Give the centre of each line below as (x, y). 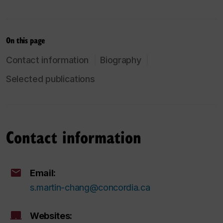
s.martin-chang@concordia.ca (90, 187)
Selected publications (51, 79)
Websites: (51, 216)
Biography (121, 60)
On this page (25, 40)
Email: (43, 173)
